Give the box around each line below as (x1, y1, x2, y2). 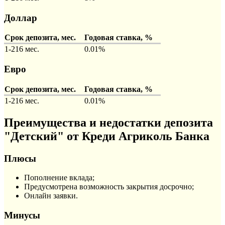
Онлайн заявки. (24, 191, 78, 200)
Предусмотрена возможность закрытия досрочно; (24, 182, 194, 191)
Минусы (4, 210, 40, 221)
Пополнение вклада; (24, 173, 94, 182)
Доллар (4, 12, 37, 23)
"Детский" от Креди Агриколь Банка (4, 129, 209, 143)
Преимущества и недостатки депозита (4, 116, 213, 129)
